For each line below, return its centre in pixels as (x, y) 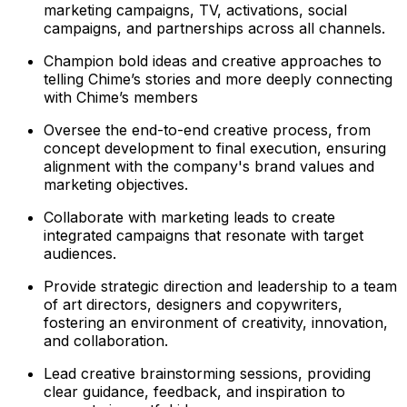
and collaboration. (106, 341)
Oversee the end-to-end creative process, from (207, 130)
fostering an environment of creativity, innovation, (216, 323)
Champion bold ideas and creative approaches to (213, 61)
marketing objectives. (116, 185)
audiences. (80, 254)
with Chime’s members (121, 98)
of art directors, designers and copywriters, (193, 305)
